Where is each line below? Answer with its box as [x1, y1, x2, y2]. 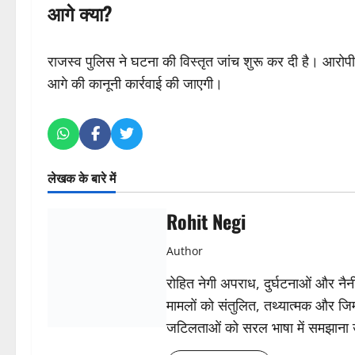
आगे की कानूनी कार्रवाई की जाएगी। [48, 74, 223, 94]
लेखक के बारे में [48, 168, 116, 188]
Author [166, 243, 203, 259]
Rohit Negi [166, 207, 246, 236]
